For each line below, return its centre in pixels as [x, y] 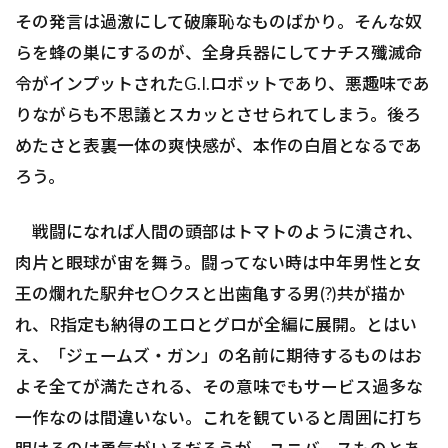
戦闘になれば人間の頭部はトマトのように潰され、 [219, 231]
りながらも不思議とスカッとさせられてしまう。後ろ [218, 114]
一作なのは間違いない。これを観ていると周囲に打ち [219, 417]
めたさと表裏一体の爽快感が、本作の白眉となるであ [218, 145]
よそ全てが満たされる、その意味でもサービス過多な [219, 386]
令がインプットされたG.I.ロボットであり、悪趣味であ [222, 83]
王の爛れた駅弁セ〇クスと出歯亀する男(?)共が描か [210, 293]
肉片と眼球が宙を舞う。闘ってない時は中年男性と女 [218, 262]
